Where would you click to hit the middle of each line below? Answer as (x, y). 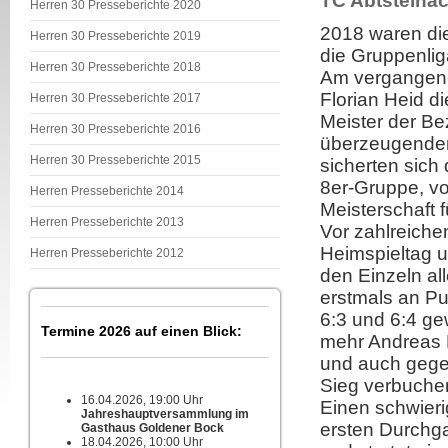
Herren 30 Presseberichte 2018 (115, 67)
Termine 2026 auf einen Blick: (141, 331)
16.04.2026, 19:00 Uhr (142, 400)
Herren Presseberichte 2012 (107, 253)
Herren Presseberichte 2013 (107, 222)
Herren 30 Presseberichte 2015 (115, 160)
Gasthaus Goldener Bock (152, 428)
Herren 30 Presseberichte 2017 (115, 98)
